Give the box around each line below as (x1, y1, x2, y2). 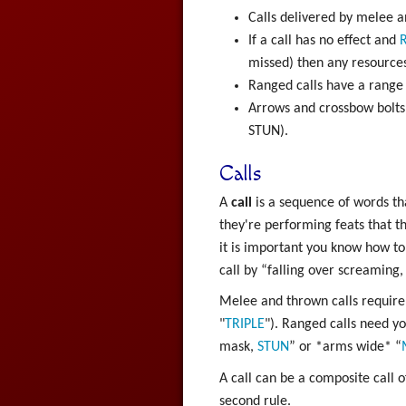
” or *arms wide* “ (288, 340, 401, 355)
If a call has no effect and (247, 34, 400, 49)
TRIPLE (224, 317, 265, 333)
